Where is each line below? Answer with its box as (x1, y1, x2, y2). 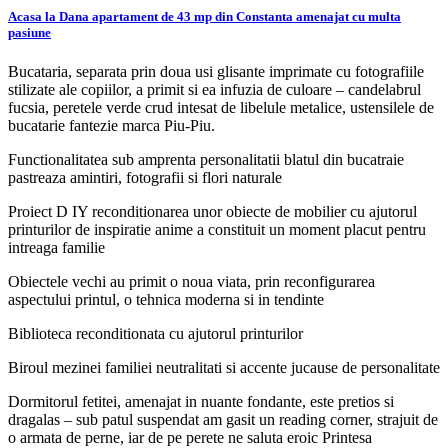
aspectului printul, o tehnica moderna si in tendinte (8, 290, 324, 308)
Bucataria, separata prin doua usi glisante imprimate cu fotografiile (8, 62, 424, 80)
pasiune (8, 24, 51, 40)
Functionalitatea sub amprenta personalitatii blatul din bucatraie (8, 150, 404, 168)
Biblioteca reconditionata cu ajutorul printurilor (8, 324, 303, 342)
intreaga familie (8, 238, 105, 256)
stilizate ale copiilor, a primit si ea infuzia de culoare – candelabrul (8, 80, 421, 98)
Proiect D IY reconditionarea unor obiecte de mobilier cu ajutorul (8, 202, 417, 220)
